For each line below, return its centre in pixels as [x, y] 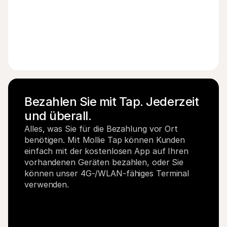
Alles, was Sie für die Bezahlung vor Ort [101, 129]
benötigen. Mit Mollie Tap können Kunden [105, 140]
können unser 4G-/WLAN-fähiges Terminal [107, 173]
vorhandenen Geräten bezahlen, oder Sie [104, 162]
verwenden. [47, 184]
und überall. [58, 116]
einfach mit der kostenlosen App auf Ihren [106, 151]
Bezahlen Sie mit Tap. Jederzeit [112, 102]
